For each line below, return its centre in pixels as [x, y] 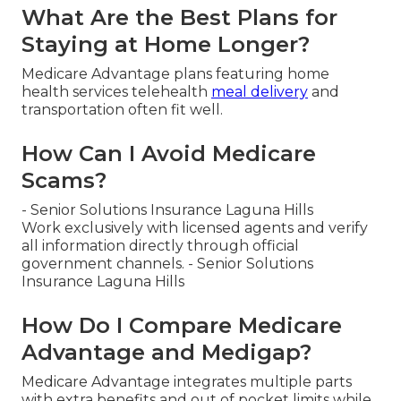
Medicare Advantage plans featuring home [175, 74]
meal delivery [260, 92]
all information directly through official [160, 246]
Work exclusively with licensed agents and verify [195, 228]
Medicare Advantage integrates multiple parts [187, 382]
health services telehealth [116, 92]
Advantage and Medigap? [166, 353]
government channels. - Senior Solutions [167, 264]
